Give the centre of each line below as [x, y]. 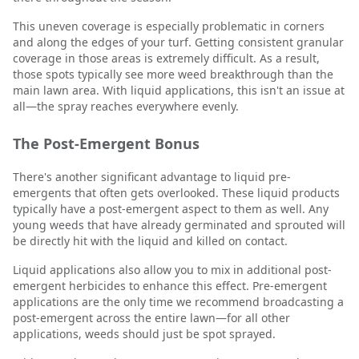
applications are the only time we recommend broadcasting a [178, 302]
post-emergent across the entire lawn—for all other [151, 318]
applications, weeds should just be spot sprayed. [144, 334]
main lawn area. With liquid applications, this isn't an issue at [179, 90]
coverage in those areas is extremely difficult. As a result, [166, 58]
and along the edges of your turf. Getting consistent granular [178, 42]
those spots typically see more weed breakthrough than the [173, 74]
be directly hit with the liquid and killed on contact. [150, 241]
